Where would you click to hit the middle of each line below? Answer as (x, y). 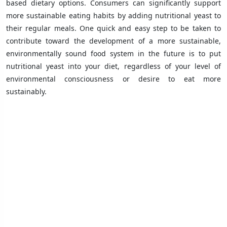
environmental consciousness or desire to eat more (113, 79)
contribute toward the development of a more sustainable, (113, 41)
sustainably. (26, 91)
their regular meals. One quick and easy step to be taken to (113, 28)
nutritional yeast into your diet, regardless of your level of (113, 66)
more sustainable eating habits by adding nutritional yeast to (113, 15)
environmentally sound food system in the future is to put (113, 53)
